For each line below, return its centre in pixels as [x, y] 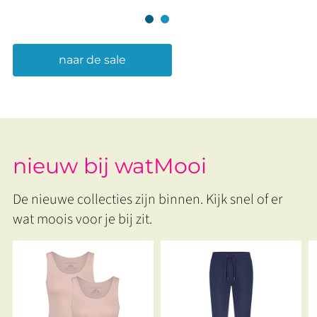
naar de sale [92, 60]
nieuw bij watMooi [109, 166]
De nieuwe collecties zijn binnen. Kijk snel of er [147, 200]
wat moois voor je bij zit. [82, 219]
